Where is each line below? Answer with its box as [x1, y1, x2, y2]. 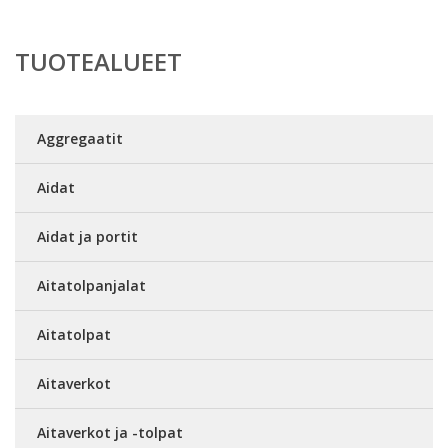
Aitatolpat [37, 325, 111, 344]
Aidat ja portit [37, 227, 138, 246]
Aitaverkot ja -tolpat [37, 423, 183, 442]
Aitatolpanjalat [37, 276, 146, 295]
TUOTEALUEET [15, 45, 182, 78]
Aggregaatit [37, 129, 123, 148]
